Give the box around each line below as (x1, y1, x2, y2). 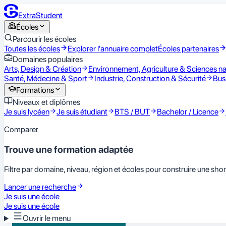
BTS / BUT (115, 107, 150, 117)
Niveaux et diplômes (13, 97, 80, 107)
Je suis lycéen (4, 107, 49, 117)
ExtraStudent (18, 11, 63, 20)
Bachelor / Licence (157, 107, 218, 117)
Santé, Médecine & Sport (4, 74, 87, 83)
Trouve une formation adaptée (4, 143, 133, 155)
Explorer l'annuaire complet (68, 44, 158, 53)
